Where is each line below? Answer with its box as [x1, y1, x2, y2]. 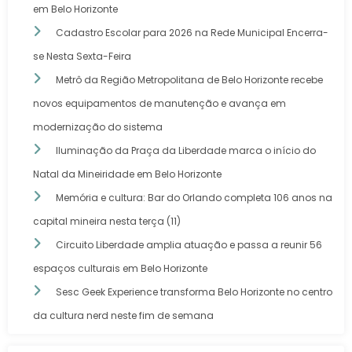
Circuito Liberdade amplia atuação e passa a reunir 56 [56, 237, 322, 251]
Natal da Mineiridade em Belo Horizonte [33, 167, 222, 181]
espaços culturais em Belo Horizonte [33, 261, 207, 275]
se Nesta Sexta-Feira [33, 49, 131, 63]
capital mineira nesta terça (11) [33, 214, 181, 228]
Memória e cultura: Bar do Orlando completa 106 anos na [56, 190, 332, 204]
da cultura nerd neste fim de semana [33, 308, 214, 322]
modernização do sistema [33, 119, 163, 134]
